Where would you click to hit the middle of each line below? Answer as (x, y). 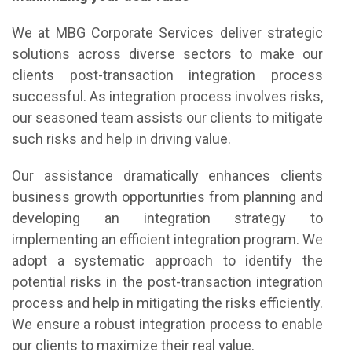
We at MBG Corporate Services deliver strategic (167, 32)
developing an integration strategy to (167, 218)
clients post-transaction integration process (167, 75)
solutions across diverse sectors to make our (167, 53)
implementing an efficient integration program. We (167, 239)
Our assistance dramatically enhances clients (167, 175)
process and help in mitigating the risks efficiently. (167, 302)
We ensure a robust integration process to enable (167, 324)
